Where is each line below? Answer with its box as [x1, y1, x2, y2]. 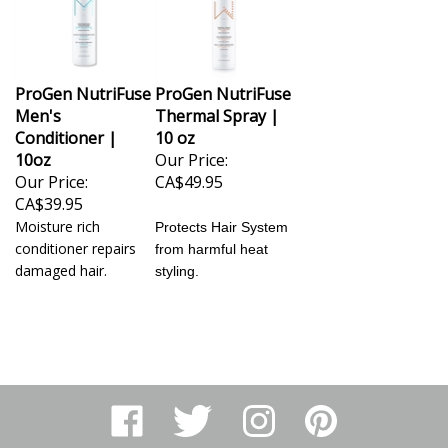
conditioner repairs [15, 231, 136, 250]
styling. [155, 255, 199, 271]
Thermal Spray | [155, 97, 279, 119]
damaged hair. [15, 253, 107, 272]
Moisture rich [15, 209, 100, 228]
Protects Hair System [155, 211, 288, 227]
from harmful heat [155, 233, 268, 249]
